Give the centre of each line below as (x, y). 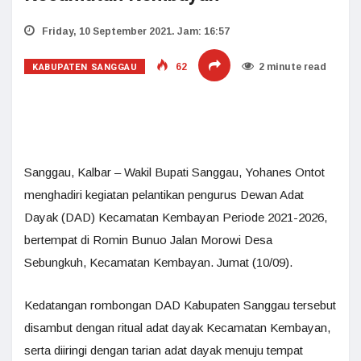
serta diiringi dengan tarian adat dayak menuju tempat (164, 350)
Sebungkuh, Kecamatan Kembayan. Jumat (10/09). (158, 262)
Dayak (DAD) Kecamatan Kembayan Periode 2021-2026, (176, 217)
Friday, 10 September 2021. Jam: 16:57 (135, 31)
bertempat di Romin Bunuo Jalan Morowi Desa (148, 240)
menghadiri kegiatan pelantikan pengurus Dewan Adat (164, 195)
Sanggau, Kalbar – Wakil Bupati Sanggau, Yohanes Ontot (174, 172)
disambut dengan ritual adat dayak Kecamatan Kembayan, (177, 328)
